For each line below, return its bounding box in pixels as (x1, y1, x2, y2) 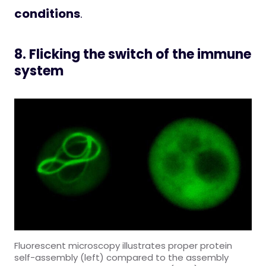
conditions (14, 5, 80, 23)
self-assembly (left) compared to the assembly (14, 251, 229, 264)
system (14, 62, 64, 81)
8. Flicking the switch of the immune (14, 45, 251, 64)
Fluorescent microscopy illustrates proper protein (14, 239, 232, 252)
